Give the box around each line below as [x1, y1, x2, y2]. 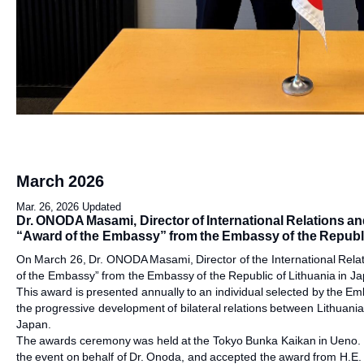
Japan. [16, 318, 51, 331]
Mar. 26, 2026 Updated [16, 201, 121, 213]
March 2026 [16, 172, 105, 190]
